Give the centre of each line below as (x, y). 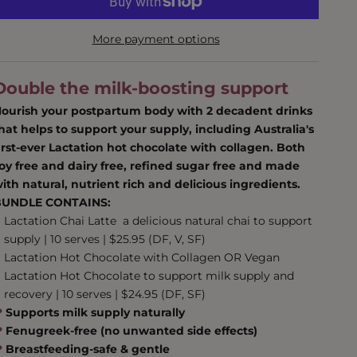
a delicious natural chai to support (216, 221)
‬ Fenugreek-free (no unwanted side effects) (130, 331)
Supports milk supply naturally (96, 313)
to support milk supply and (218, 276)
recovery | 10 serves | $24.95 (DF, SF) (105, 294)
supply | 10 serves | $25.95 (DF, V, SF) (107, 239)
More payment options (156, 39)
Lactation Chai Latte (62, 221)
